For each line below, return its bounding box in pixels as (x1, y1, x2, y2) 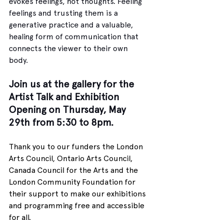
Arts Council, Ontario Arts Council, (9, 153, 135, 163)
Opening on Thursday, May (9, 103, 128, 115)
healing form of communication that (9, 31, 140, 41)
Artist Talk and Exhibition (9, 90, 122, 103)
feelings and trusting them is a (9, 8, 120, 18)
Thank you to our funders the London (9, 141, 145, 151)
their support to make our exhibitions (9, 189, 148, 198)
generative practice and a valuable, (9, 20, 135, 29)
